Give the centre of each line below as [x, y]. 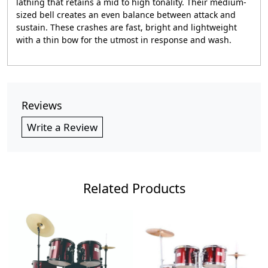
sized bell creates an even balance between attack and [126, 15]
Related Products [134, 188]
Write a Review [62, 127]
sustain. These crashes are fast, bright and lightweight [127, 27]
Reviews [42, 105]
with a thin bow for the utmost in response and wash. [124, 40]
